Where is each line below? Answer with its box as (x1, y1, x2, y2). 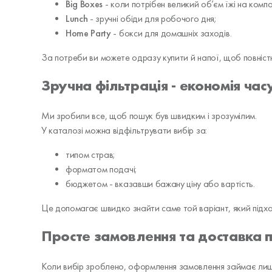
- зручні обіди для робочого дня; (87, 12, 217, 24)
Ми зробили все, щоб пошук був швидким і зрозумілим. (41, 109, 257, 121)
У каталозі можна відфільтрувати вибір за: (41, 124, 207, 136)
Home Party (66, 27, 111, 39)
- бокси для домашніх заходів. (110, 27, 232, 39)
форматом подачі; (66, 163, 137, 175)
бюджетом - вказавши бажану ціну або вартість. (66, 177, 255, 189)
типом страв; (66, 148, 116, 160)
